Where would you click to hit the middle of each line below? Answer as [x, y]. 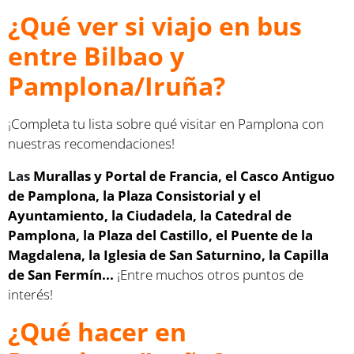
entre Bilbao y [96, 55]
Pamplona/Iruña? [117, 85]
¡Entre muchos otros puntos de [209, 274]
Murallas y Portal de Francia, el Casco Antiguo [184, 175]
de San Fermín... [61, 274]
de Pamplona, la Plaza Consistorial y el [134, 195]
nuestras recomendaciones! [91, 143]
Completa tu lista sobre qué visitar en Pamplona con [168, 123]
